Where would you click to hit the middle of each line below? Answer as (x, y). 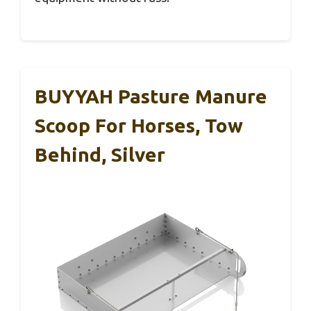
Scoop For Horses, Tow (139, 125)
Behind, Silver (100, 154)
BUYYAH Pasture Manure (151, 96)
